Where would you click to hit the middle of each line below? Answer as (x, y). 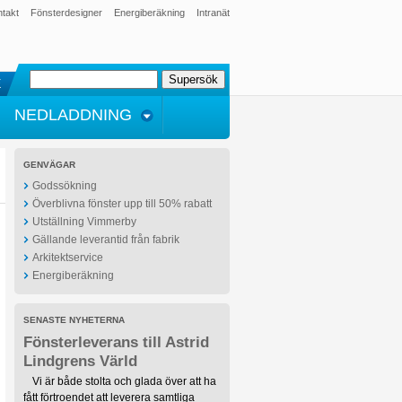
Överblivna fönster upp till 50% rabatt (122, 204)
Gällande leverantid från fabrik (106, 240)
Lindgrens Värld (80, 361)
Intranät (213, 13)
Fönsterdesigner (66, 13)
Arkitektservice (68, 258)
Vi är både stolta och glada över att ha (124, 381)
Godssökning (65, 186)
